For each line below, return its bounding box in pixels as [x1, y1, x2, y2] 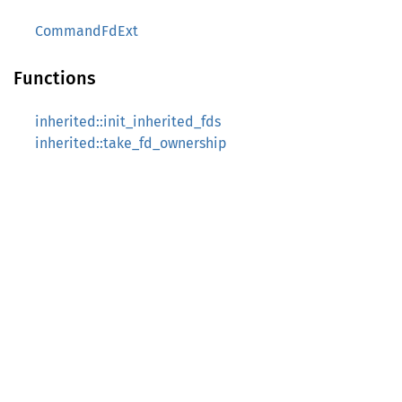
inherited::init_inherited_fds [35, 113, 221, 130]
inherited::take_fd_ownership [35, 135, 227, 152]
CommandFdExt [35, 22, 138, 39]
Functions [13, 67, 96, 89]
